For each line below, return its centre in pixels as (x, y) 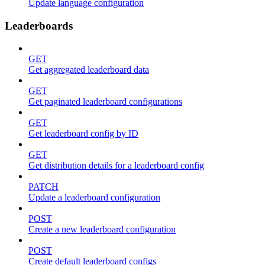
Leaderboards (39, 25)
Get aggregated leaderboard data (89, 70)
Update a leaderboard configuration (94, 198)
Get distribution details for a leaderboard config (116, 166)
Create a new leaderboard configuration (102, 230)
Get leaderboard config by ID (83, 134)
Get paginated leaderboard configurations (105, 102)
